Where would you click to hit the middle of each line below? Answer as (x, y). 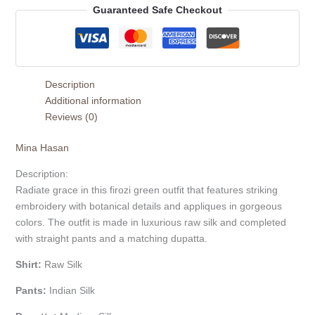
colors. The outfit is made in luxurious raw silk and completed (150, 222)
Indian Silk (70, 290)
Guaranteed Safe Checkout (157, 9)
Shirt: (28, 264)
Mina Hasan (42, 147)
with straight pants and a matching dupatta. (111, 238)
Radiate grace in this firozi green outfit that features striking (146, 189)
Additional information (93, 100)
